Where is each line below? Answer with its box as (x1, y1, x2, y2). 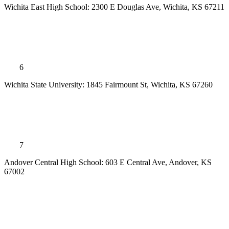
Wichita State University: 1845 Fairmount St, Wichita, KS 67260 (4, 80, 213, 89)
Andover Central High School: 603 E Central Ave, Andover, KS (4, 158, 212, 167)
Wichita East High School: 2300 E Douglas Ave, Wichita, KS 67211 (4, 3, 224, 12)
